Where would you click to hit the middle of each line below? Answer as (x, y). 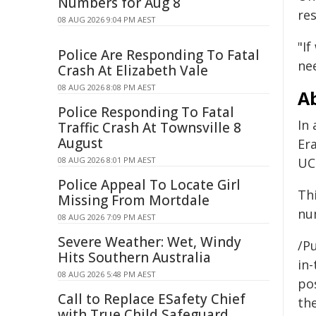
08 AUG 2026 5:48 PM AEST (107, 274)
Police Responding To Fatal (146, 112)
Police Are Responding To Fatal (159, 55)
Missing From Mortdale (134, 200)
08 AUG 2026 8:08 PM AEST (107, 87)
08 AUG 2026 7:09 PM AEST (107, 217)
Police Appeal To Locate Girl (149, 185)
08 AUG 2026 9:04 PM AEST (107, 19)
